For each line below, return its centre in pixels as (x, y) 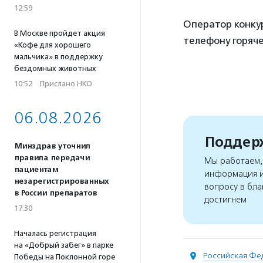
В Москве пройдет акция (60, 33)
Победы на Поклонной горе (65, 257)
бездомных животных (55, 68)
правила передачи (52, 158)
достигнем (225, 200)
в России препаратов (55, 193)
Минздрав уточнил (52, 146)
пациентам (36, 170)
